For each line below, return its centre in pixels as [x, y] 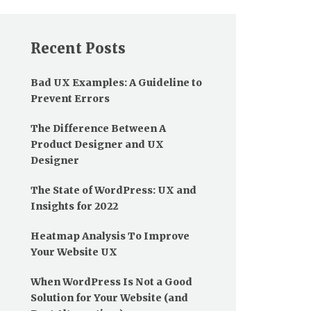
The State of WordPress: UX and [114, 190]
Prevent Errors [70, 98]
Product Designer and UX [97, 144]
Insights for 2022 [74, 206]
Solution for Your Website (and [109, 297]
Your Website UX [74, 252]
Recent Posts [78, 48]
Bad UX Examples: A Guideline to [116, 82]
